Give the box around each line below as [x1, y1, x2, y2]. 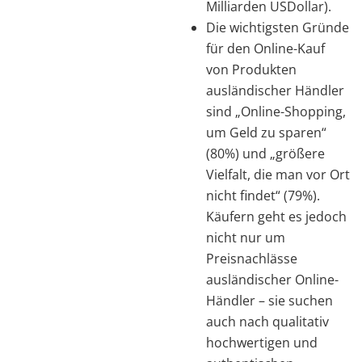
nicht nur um [206, 228, 285, 246]
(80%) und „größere [206, 144, 325, 162]
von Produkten [206, 60, 297, 78]
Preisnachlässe [206, 249, 297, 267]
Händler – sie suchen [206, 291, 333, 309]
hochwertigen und [206, 333, 318, 351]
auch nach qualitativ [206, 312, 329, 330]
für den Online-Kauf [206, 39, 325, 57]
